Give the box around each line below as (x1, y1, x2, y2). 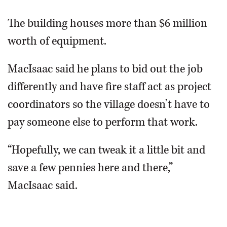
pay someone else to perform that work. (8, 115, 198, 130)
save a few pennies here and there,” (8, 160, 173, 175)
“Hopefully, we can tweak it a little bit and (8, 142, 205, 158)
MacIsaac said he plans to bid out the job (8, 61, 203, 77)
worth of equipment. (8, 33, 106, 49)
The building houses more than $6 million (8, 16, 207, 31)
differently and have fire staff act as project (8, 79, 211, 94)
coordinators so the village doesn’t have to (8, 97, 210, 112)
